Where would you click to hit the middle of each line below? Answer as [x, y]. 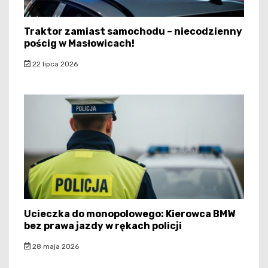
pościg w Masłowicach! [79, 43]
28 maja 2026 [54, 246]
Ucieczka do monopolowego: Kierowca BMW [130, 214]
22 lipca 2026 [54, 64]
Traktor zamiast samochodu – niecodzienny [133, 31]
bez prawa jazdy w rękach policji [103, 226]
